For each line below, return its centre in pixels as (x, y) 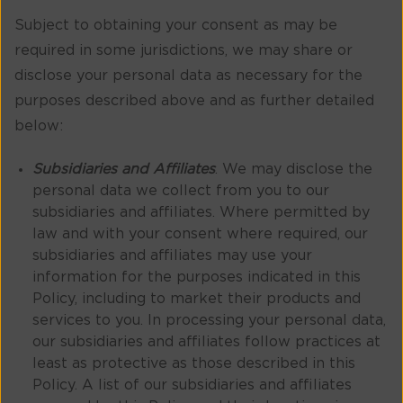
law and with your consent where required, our (200, 234)
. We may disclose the (294, 170)
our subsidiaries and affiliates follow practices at (206, 342)
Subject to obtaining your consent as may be (176, 26)
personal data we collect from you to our (181, 191)
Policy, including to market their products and (197, 299)
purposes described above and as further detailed (194, 101)
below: (39, 126)
